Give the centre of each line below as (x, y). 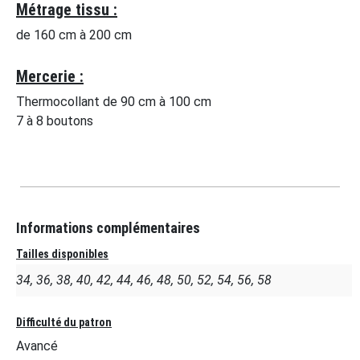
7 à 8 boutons (55, 121)
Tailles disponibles (62, 254)
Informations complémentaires (108, 228)
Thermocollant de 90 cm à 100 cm (114, 102)
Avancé (37, 346)
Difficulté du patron (64, 322)
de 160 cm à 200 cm (74, 35)
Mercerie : (50, 76)
